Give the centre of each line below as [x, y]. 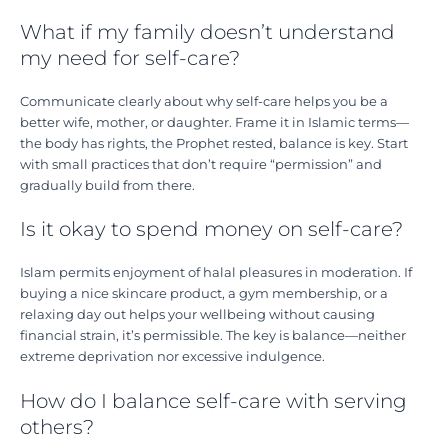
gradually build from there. [107, 186]
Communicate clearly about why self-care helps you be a [204, 102]
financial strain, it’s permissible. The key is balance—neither [213, 336]
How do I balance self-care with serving [213, 400]
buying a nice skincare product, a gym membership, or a [204, 294]
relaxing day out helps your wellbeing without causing [197, 315]
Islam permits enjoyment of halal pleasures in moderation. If [216, 273]
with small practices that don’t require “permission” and [201, 165]
